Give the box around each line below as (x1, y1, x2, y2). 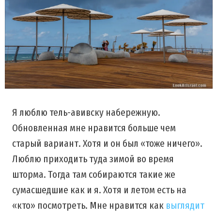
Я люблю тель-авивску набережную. (12, 106, 160, 119)
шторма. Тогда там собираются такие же (12, 168, 175, 181)
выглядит (166, 199, 204, 212)
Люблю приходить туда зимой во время (12, 153, 174, 166)
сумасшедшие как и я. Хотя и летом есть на (12, 184, 186, 197)
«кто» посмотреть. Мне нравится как (12, 199, 166, 212)
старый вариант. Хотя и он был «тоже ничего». (12, 137, 202, 150)
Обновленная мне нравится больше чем (12, 122, 176, 135)
